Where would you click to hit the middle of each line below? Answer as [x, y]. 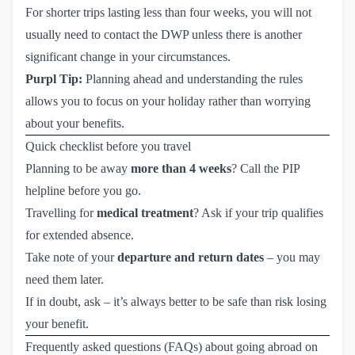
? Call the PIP [265, 168]
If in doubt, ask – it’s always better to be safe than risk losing [176, 301]
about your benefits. [75, 123]
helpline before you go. [83, 190]
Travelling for [61, 212]
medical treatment [145, 212]
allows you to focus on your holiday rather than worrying [168, 101]
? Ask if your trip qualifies [258, 212]
